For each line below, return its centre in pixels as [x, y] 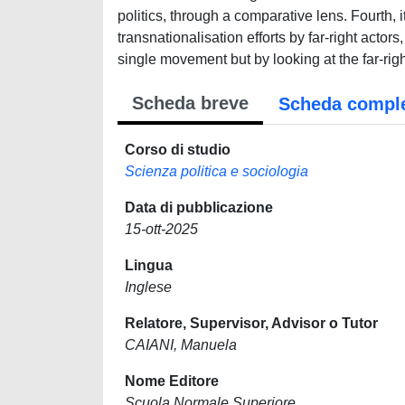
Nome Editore [172, 381]
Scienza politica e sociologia [217, 171]
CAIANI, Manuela [181, 345]
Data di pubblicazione [199, 207]
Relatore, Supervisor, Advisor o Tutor [251, 323]
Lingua [149, 265]
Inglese [148, 287]
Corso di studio [178, 150]
